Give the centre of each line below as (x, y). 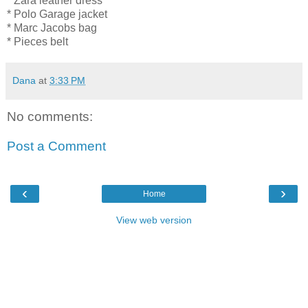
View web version (154, 220)
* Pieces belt (37, 41)
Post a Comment (56, 146)
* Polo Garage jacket (57, 14)
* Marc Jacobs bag (52, 27)
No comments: (50, 116)
